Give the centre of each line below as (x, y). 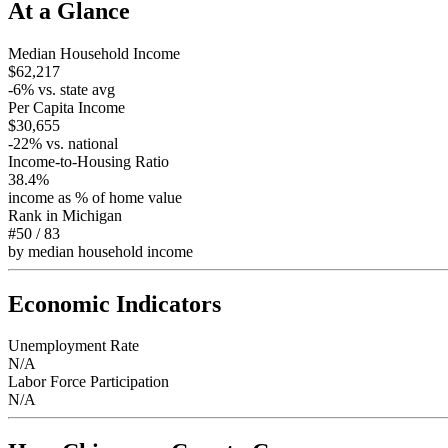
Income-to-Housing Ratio (88, 161)
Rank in (35, 215)
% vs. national (73, 143)
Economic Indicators (114, 303)
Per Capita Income (66, 107)
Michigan (92, 215)
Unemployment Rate (73, 346)
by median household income (100, 251)
